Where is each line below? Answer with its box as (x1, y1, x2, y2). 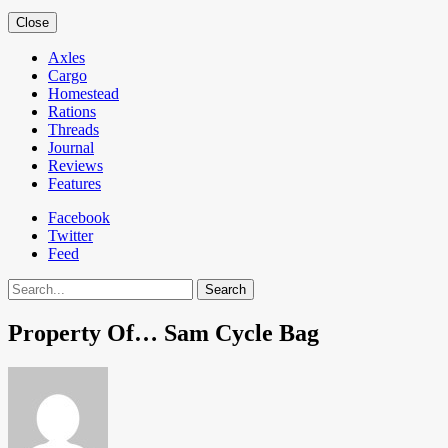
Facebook (48, 209, 110, 226)
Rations (48, 103, 96, 120)
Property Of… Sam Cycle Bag (8, 319, 319, 346)
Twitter (48, 227, 93, 244)
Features (48, 175, 101, 192)
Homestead (48, 85, 119, 102)
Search (7, 278, 50, 295)
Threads (48, 121, 99, 138)
